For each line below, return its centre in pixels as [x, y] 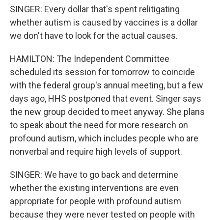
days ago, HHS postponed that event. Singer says [106, 98]
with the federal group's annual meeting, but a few [107, 85]
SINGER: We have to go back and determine [94, 175]
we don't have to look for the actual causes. [94, 36]
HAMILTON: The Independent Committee [90, 59]
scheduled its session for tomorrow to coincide [102, 72]
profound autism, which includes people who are [104, 138]
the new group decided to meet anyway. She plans [107, 112]
